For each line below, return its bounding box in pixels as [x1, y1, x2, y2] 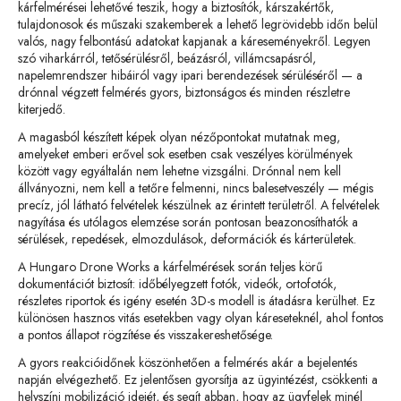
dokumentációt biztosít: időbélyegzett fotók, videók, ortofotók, [18, 275, 337, 293]
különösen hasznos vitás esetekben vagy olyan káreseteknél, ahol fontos [18, 309, 383, 327]
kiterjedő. [18, 100, 65, 118]
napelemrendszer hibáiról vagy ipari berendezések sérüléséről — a [18, 66, 363, 84]
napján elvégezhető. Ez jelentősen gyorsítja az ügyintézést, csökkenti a [18, 371, 378, 388]
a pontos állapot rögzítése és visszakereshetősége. [18, 326, 273, 344]
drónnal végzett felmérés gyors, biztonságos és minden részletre [18, 83, 350, 101]
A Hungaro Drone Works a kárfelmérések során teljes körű [18, 258, 322, 276]
